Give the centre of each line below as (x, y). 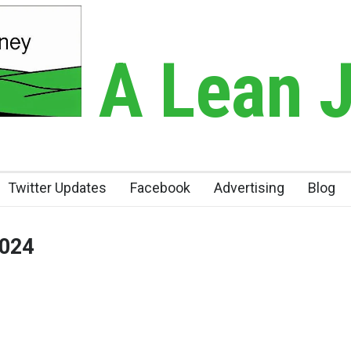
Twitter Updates (57, 187)
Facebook (160, 187)
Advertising (249, 187)
